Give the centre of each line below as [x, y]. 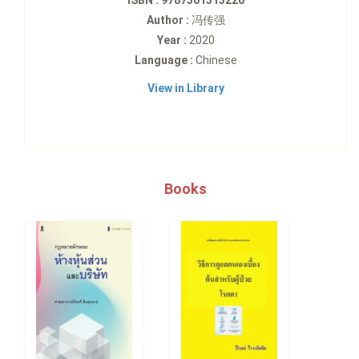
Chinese [215, 61]
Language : [163, 61]
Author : [167, 20]
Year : [171, 40]
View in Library [186, 89]
